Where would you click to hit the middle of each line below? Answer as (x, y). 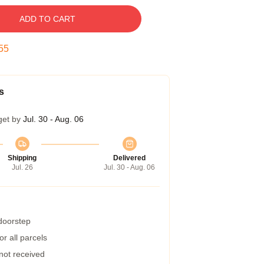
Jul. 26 (22, 167)
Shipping (22, 158)
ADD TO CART (47, 19)
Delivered (129, 158)
